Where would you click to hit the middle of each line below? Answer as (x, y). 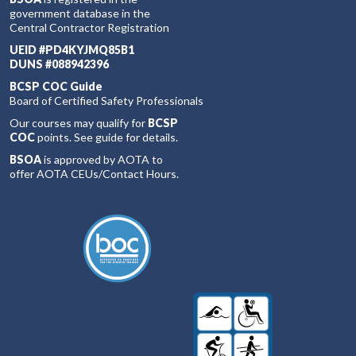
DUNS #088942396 (59, 64)
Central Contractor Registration (89, 27)
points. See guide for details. (106, 137)
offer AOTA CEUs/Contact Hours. (94, 174)
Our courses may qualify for (79, 123)
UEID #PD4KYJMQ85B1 (72, 50)
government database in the (80, 13)
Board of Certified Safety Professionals (106, 101)
